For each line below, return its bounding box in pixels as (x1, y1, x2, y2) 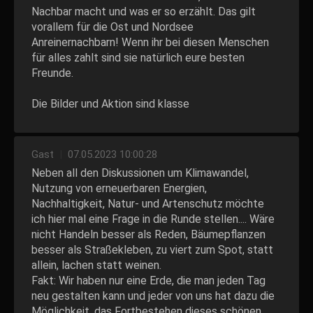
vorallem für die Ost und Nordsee (31, 20, 194, 34)
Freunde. (31, 66, 73, 80)
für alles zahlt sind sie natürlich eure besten (31, 51, 245, 64)
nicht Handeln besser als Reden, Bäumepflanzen (31, 228, 265, 241)
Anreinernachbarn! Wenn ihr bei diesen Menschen (31, 36, 269, 49)
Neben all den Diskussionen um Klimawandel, (31, 166, 249, 180)
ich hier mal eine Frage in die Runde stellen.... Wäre (31, 212, 275, 226)
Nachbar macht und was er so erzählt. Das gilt (31, 5, 256, 18)
